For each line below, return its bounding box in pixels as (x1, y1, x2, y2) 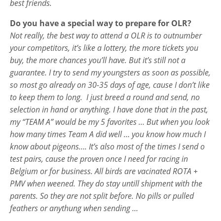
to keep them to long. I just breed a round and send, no (10, 91, 200, 103)
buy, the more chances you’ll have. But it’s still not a (10, 54, 185, 66)
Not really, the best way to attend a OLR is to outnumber (10, 30, 202, 41)
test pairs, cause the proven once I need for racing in (10, 153, 188, 164)
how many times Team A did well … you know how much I (10, 128, 206, 140)
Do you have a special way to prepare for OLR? (10, 17, 191, 29)
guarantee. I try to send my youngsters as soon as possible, (10, 67, 211, 78)
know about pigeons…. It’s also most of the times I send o (10, 141, 205, 152)
